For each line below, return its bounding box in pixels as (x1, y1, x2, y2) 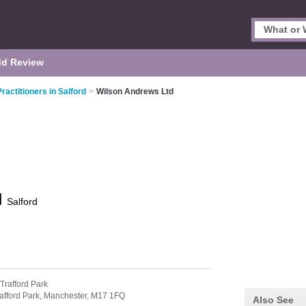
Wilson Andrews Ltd (96, 87, 173, 96)
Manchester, (44, 291, 91, 301)
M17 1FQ (91, 291, 125, 301)
